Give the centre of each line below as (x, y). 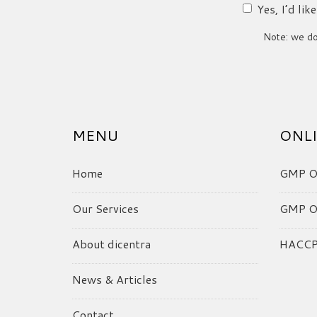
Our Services (105, 208)
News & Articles (115, 279)
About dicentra (111, 244)
